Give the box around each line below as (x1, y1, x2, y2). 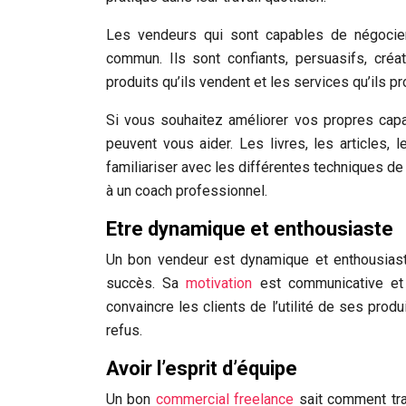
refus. (106, 322, 142, 339)
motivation (186, 275, 253, 292)
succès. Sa (106, 275, 187, 292)
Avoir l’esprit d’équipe (106, 357, 297, 380)
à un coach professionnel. (106, 182, 267, 199)
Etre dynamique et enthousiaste (106, 217, 393, 240)
